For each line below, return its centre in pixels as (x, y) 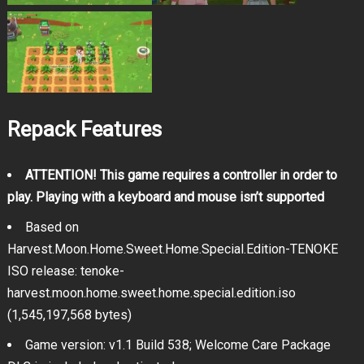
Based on (52, 227)
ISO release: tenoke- (65, 271)
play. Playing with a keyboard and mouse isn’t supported (165, 197)
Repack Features (84, 130)
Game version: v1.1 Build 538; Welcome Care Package (178, 345)
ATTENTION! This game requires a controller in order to (181, 175)
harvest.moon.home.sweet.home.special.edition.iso (151, 293)
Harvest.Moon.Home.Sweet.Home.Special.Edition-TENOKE (172, 249)
